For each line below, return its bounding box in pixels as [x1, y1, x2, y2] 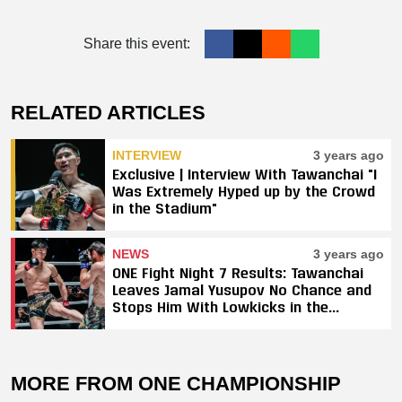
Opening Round [112, 314, 212, 332]
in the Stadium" [112, 198, 217, 216]
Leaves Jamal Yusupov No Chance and [112, 280, 371, 298]
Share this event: [83, 35, 190, 51]
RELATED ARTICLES [11, 100, 205, 124]
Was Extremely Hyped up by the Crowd [112, 181, 375, 199]
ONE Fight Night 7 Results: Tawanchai [112, 263, 363, 281]
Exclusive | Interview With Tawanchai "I [112, 164, 377, 182]
